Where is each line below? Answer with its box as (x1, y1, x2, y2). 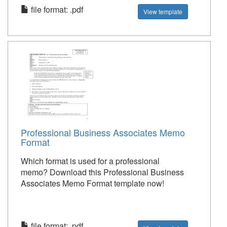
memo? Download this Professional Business (21, 166, 184, 178)
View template (143, 7, 183, 16)
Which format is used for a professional (21, 155, 160, 167)
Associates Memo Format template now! (21, 177, 164, 189)
